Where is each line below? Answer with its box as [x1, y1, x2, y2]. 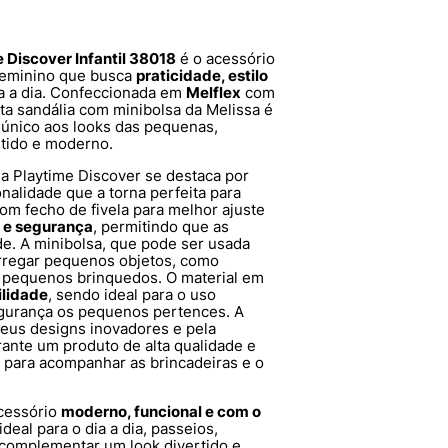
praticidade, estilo [136, 66, 268, 85]
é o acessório [176, 49, 275, 68]
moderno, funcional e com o [61, 402, 261, 421]
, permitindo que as [93, 217, 229, 236]
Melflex [186, 83, 241, 102]
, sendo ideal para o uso [48, 285, 216, 304]
